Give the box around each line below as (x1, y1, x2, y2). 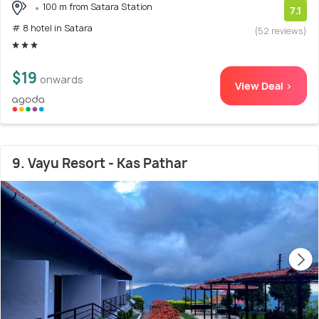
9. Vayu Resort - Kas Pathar (12, 154, 187, 172)
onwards (40, 73, 83, 87)
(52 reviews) (255, 25, 307, 38)
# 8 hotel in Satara (12, 22, 93, 35)
